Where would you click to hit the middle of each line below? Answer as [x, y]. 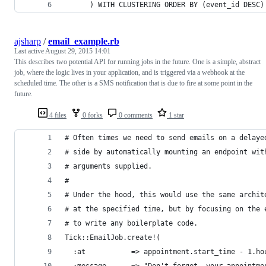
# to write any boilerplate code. [131, 223]
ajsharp [28, 41]
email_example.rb [84, 41]
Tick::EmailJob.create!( [113, 237]
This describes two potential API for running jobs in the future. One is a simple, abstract [137, 61]
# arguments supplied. [108, 166]
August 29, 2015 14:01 [78, 51]
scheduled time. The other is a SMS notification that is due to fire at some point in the [133, 83]
